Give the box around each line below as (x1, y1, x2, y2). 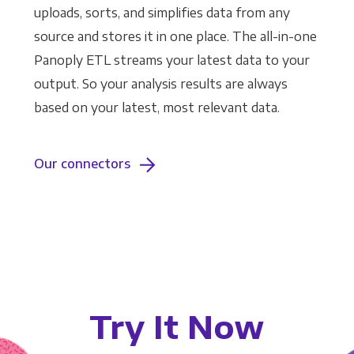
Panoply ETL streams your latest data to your (33, 52, 310, 69)
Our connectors (33, 156, 130, 172)
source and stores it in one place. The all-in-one (33, 28, 317, 45)
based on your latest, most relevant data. (33, 100, 280, 116)
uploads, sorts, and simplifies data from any (33, 5, 290, 21)
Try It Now (89, 307, 265, 347)
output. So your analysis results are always (33, 76, 288, 92)
